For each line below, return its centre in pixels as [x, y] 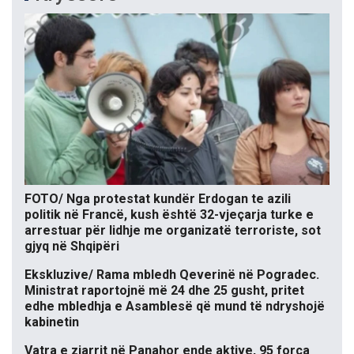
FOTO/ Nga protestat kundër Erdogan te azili [158, 199]
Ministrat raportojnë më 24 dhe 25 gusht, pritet [164, 291]
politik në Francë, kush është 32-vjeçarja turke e [169, 215]
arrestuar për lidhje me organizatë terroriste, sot [173, 231]
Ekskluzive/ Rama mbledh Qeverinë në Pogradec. [172, 275]
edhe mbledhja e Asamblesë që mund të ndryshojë [175, 307]
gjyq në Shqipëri [72, 247]
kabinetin [52, 322]
